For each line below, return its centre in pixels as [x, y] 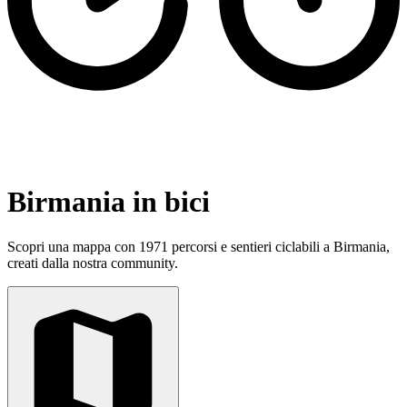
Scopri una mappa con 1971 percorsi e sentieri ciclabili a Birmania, [199, 246]
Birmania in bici [109, 202]
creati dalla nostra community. [93, 263]
